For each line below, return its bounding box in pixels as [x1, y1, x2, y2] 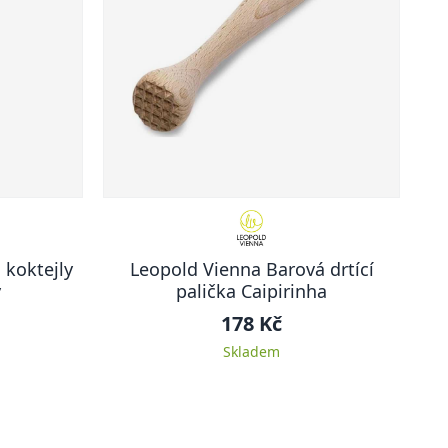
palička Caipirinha [176, 279, 327, 303]
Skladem [223, 342, 280, 361]
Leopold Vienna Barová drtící [129, 257, 374, 281]
